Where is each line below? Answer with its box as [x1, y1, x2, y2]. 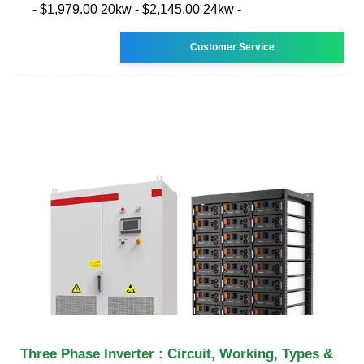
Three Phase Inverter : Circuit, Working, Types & [20, 345, 333, 362]
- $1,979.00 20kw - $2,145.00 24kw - [32, 2, 241, 16]
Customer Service [189, 41, 275, 53]
